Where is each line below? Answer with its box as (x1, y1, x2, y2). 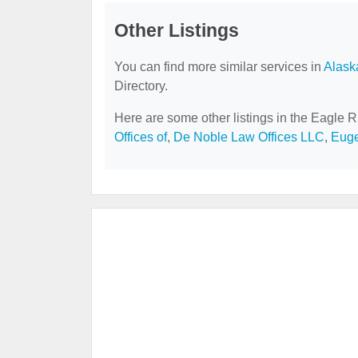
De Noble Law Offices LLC (173, 130, 324, 145)
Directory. (114, 79, 168, 93)
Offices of (114, 130, 167, 145)
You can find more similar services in (114, 60, 324, 74)
